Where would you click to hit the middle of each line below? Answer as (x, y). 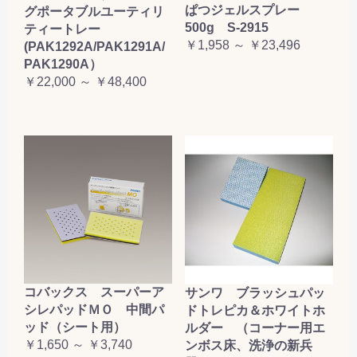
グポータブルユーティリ (94, 12)
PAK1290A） (63, 65)
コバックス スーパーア (94, 292)
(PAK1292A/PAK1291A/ (94, 47)
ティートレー (69, 29)
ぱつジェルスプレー (249, 10)
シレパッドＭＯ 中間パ (94, 310)
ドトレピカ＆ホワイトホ (255, 310)
